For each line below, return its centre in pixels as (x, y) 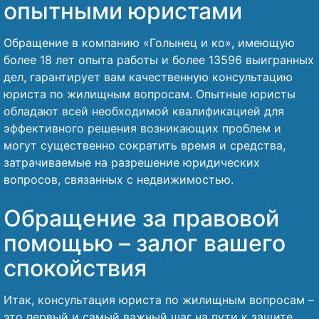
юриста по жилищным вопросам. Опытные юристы (150, 94)
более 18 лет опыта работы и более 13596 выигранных (159, 60)
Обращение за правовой (141, 218)
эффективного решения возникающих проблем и (142, 128)
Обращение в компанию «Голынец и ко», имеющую (149, 43)
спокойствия (75, 268)
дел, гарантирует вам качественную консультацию (148, 77)
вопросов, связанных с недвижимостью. (119, 179)
